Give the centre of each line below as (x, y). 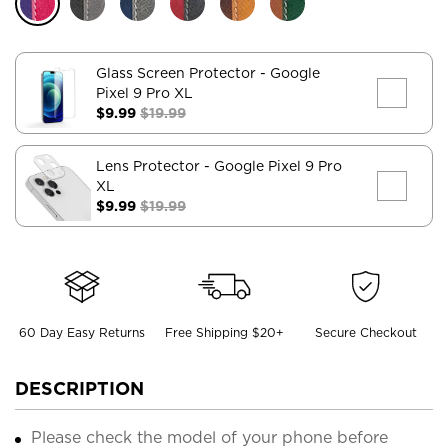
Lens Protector (150, 165)
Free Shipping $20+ (224, 332)
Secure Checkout (366, 332)
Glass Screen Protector (178, 72)
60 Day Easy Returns (81, 332)
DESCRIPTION (79, 388)
